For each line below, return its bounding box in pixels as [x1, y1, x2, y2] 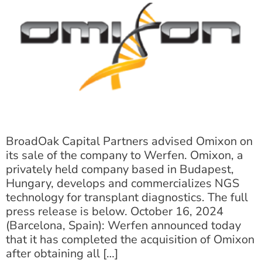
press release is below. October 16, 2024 [6, 204, 223, 220]
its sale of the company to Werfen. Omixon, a [6, 147, 243, 164]
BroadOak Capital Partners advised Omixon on [6, 133, 253, 150]
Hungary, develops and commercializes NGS [6, 175, 239, 192]
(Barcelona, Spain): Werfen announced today [6, 218, 241, 234]
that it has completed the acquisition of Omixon [6, 232, 254, 248]
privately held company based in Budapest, [6, 161, 234, 178]
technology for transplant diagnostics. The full [6, 189, 248, 206]
